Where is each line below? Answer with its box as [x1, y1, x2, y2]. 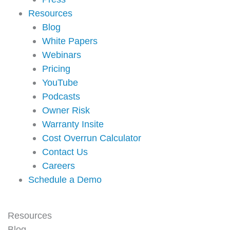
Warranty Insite [42, 119, 104, 130]
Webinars [42, 49, 82, 61]
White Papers [42, 35, 98, 47]
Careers [42, 160, 75, 171]
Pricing [42, 63, 71, 74]
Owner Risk [42, 105, 90, 116]
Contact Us [42, 146, 88, 158]
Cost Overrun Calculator [42, 132, 142, 144]
